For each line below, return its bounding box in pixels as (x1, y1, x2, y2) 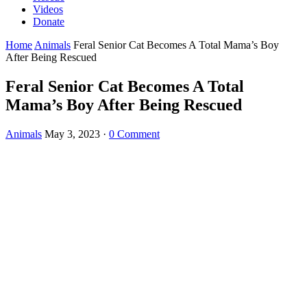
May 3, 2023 (45, 127, 100, 140)
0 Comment (109, 127, 160, 140)
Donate (33, 16, 64, 27)
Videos (33, 3, 63, 15)
